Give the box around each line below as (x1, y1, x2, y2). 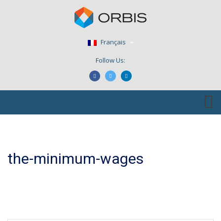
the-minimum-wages (7, 150, 144, 167)
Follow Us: (96, 56, 125, 65)
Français (99, 37, 127, 46)
